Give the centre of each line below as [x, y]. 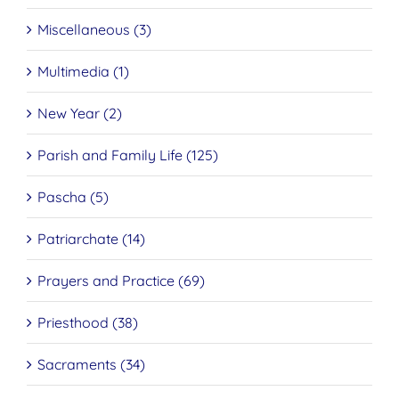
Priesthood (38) [88, 323]
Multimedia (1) [83, 72]
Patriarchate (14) [91, 239]
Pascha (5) [73, 197]
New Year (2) [80, 114]
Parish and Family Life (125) [128, 155]
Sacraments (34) [91, 365]
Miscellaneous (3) [94, 30]
